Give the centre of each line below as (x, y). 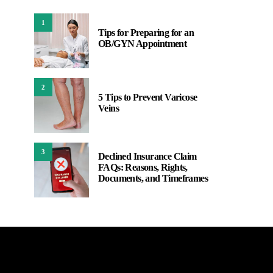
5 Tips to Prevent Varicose (148, 97)
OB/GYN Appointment (143, 44)
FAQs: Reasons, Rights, (143, 167)
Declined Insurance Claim (147, 156)
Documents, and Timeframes (153, 178)
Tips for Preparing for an (146, 33)
